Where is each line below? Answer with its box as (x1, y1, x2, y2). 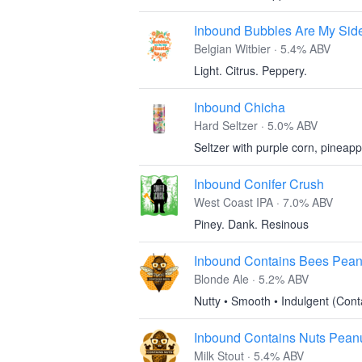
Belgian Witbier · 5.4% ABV (194, 40, 330, 57)
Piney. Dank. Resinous (194, 216, 309, 232)
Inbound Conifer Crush (194, 175, 324, 193)
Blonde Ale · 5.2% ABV (194, 271, 309, 287)
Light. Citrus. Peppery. (194, 62, 307, 78)
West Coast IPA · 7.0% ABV (194, 194, 333, 210)
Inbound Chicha (194, 98, 285, 116)
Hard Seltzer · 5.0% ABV (194, 117, 318, 133)
